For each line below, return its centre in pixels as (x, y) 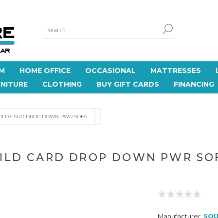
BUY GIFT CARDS (127, 84)
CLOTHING (62, 84)
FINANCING (194, 84)
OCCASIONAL (110, 71)
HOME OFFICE (45, 71)
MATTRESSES (176, 71)
